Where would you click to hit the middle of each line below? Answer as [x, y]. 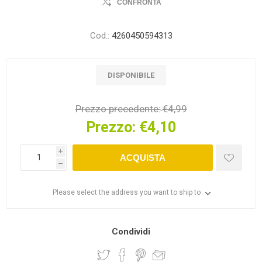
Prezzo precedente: [118, 109]
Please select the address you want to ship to [126, 192]
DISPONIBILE [131, 75]
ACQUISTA [143, 157]
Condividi [131, 231]
